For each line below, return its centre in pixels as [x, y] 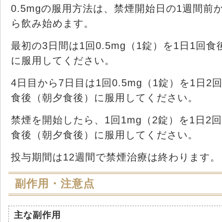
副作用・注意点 [55, 183]
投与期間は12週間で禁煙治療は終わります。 [116, 157]
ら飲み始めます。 [53, 23]
